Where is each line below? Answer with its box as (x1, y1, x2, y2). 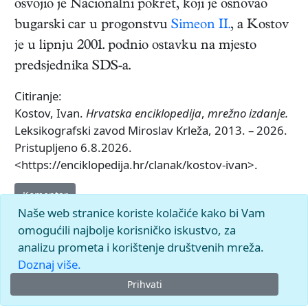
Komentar (22, 188, 68, 201)
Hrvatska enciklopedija (86, 105, 201, 122)
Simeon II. (171, 19, 230, 34)
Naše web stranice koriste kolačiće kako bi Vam (17, 204, 265, 221)
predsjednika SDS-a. (14, 60, 131, 75)
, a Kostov (230, 19, 289, 34)
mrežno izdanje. (208, 105, 288, 122)
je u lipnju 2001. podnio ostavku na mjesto (14, 39, 256, 54)
